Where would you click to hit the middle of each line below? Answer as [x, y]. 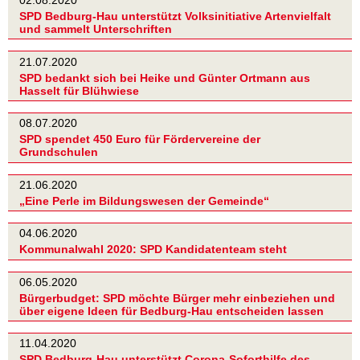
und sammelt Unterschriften [96, 29]
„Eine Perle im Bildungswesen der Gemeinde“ [144, 200]
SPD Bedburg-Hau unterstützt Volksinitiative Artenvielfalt [175, 16]
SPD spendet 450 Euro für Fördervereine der [140, 139]
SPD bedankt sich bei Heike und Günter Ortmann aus [165, 78]
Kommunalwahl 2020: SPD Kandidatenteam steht [153, 250]
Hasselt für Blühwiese [79, 90]
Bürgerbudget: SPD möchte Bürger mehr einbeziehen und [177, 299]
